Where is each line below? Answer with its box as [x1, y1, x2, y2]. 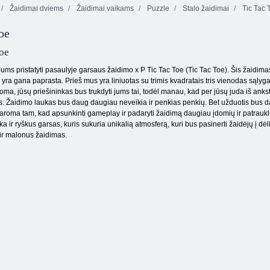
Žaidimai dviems [8, 4, 63, 13]
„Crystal [37, 27, 61, 36]
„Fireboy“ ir [32, 10, 67, 19]
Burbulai [193, 36, 219, 44]
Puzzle [145, 4, 169, 13]
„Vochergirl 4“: [28, 19, 71, 27]
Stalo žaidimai [181, 4, 229, 13]
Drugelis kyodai [105, 36, 151, 44]
